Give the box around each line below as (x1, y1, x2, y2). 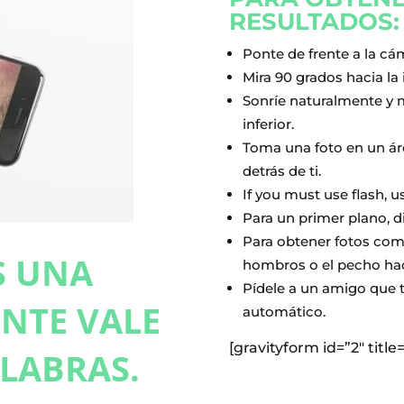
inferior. (242, 115, 294, 133)
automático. (242, 303, 326, 321)
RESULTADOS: (228, 7, 399, 37)
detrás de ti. (242, 162, 321, 180)
